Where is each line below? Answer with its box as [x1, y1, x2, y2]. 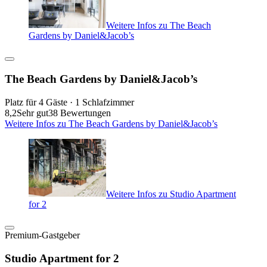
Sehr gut [17, 107, 48, 118]
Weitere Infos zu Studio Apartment [106, 188, 236, 199]
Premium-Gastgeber [5, 230, 80, 241]
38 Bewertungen [48, 107, 111, 118]
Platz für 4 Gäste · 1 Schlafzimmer [5, 97, 134, 107]
